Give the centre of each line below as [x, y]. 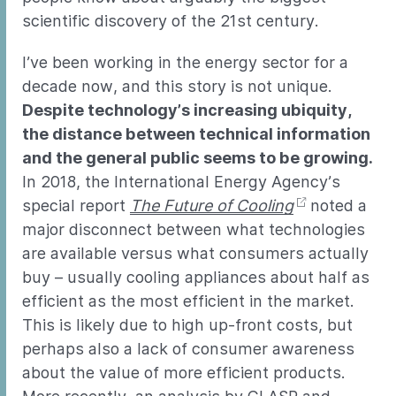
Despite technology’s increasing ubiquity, [187, 110]
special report [76, 206]
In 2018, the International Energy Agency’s [181, 182]
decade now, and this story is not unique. [177, 86]
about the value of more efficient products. [183, 373]
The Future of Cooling [212, 206]
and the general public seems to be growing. [198, 158]
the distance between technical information [196, 134]
